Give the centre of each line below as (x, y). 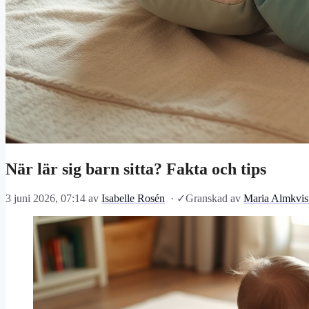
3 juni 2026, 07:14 (46, 199)
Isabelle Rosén (133, 199)
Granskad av (215, 199)
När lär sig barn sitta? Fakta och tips (136, 169)
